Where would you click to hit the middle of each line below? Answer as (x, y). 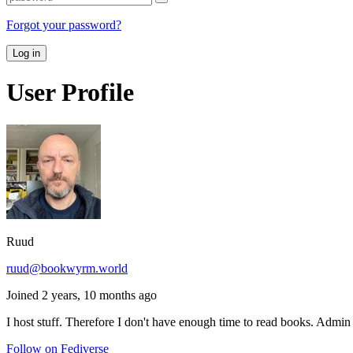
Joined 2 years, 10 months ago (82, 295)
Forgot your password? (64, 24)
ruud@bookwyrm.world (67, 268)
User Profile (70, 93)
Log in (26, 53)
